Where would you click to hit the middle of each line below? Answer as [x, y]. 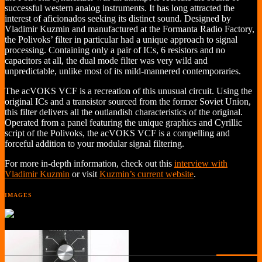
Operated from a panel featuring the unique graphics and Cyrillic [123, 123]
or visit [85, 174]
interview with [201, 163]
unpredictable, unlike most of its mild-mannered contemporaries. [123, 71]
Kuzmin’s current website [146, 174]
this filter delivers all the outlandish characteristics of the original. [124, 112]
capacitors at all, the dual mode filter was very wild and [106, 61]
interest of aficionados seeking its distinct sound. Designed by [118, 18]
